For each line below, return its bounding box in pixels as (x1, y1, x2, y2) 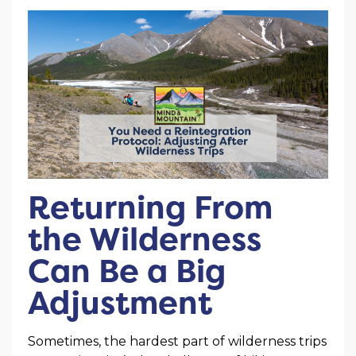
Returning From (28, 185, 273, 230)
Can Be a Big (28, 249, 226, 293)
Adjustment (28, 281, 212, 325)
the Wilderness (28, 217, 261, 261)
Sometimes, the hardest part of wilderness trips (28, 334, 327, 350)
